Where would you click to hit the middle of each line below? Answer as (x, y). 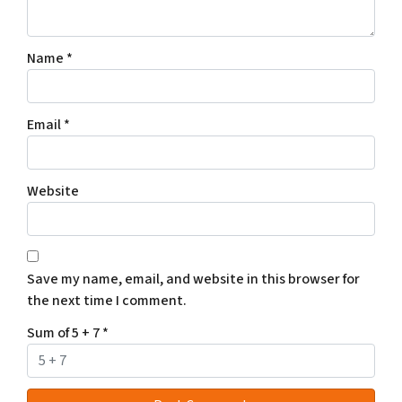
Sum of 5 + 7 (65, 332)
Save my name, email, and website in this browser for (193, 279)
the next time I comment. (107, 300)
